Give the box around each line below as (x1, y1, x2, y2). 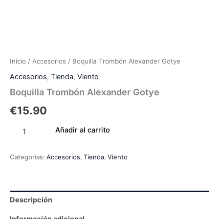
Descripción (10, 196, 52, 205)
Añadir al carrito (55, 125, 110, 134)
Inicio (10, 57, 26, 66)
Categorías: (10, 153, 46, 161)
